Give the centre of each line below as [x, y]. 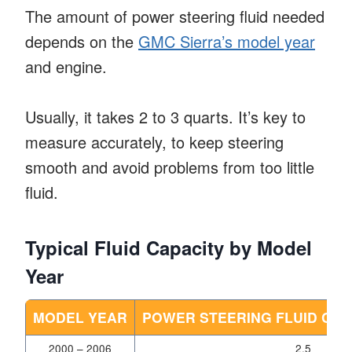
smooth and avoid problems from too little [170, 167]
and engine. [66, 66]
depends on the [82, 41]
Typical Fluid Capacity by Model [169, 247]
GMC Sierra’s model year [227, 41]
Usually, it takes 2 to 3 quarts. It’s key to [165, 116]
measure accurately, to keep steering [154, 141]
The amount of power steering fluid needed [175, 16]
